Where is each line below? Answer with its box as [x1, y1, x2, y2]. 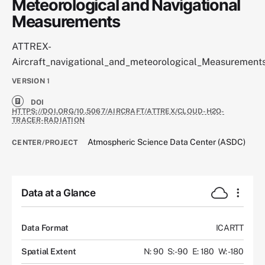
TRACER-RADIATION [12, 116, 85, 125]
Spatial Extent [21, 246, 76, 256]
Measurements [12, 12, 120, 31]
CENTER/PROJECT [12, 138, 78, 147]
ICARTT [215, 222, 244, 232]
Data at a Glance [21, 187, 95, 199]
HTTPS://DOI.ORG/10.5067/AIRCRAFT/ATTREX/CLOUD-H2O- [12, 107, 225, 116]
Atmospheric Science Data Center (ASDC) [88, 137, 246, 147]
